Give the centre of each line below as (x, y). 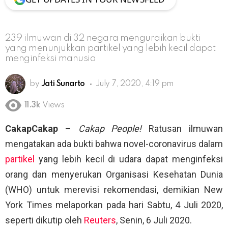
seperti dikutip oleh (45, 220)
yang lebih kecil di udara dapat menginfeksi (129, 159)
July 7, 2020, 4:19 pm (134, 84)
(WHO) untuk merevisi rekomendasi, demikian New (114, 190)
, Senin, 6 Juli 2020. (154, 220)
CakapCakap (32, 129)
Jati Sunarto (63, 84)
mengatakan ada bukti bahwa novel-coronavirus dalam (114, 144)
